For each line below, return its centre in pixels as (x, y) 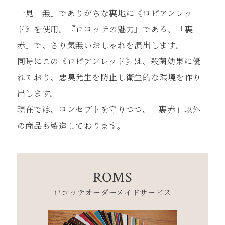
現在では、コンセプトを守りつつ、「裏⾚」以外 (109, 109)
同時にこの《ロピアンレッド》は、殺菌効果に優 (109, 61)
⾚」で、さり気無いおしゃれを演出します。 (100, 45)
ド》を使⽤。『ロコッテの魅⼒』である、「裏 (105, 29)
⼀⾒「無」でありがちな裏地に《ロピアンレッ (105, 13)
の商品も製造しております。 (71, 126)
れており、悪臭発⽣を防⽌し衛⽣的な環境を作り (109, 77)
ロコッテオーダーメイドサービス (113, 192)
